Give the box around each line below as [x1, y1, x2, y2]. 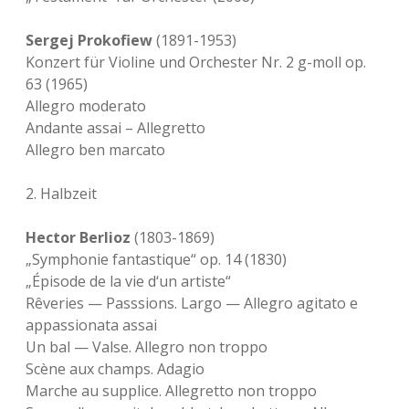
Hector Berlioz [26, 227, 131, 247]
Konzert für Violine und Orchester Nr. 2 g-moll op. [26, 52, 366, 72]
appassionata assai [26, 315, 157, 335]
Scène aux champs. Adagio [26, 359, 204, 379]
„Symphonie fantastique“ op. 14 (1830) [26, 249, 287, 269]
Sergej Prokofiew [26, 30, 152, 50]
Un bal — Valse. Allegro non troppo [26, 337, 267, 357]
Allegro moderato [26, 96, 146, 116]
